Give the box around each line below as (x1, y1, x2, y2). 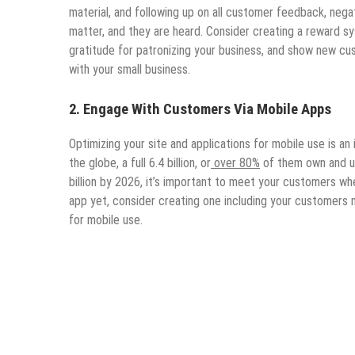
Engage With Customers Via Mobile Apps (83, 100, 331, 118)
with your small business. (69, 61, 190, 77)
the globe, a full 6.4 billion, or (69, 155, 211, 171)
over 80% (211, 155, 260, 171)
